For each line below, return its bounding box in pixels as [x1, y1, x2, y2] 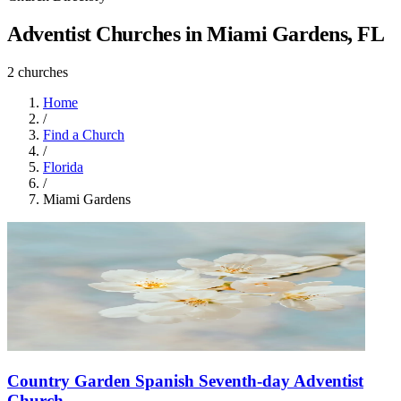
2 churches [7, 64, 68, 80]
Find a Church [43, 126, 124, 142]
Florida [43, 158, 83, 175]
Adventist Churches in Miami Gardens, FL [7, 21, 385, 46]
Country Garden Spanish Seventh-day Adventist [7, 371, 363, 390]
